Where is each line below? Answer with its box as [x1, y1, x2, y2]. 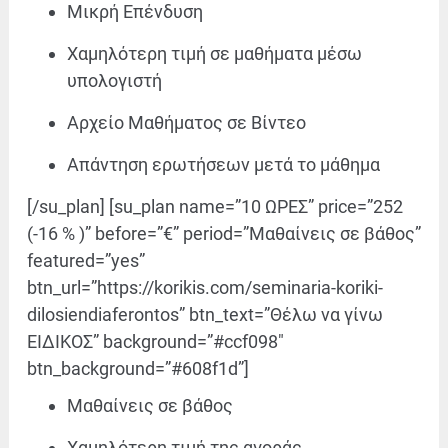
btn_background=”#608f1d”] [27, 358, 249, 380]
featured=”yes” [27, 250, 145, 272]
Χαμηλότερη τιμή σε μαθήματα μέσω [67, 43, 362, 65]
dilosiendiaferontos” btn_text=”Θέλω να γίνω [27, 304, 383, 326]
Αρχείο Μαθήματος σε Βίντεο [67, 112, 306, 134]
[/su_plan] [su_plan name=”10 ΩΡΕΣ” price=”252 [27, 196, 403, 218]
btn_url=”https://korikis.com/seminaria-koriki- [27, 277, 383, 299]
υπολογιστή [67, 70, 162, 92]
